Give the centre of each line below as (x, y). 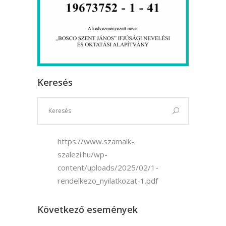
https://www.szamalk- (96, 142)
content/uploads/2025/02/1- (108, 168)
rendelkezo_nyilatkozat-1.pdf (108, 181)
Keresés (55, 82)
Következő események (88, 210)
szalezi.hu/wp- (82, 155)
